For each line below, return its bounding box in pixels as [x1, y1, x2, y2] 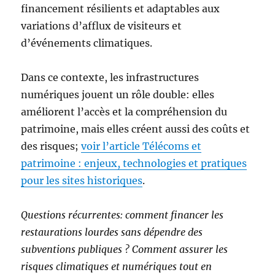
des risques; [21, 140, 82, 152]
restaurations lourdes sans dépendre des [21, 226, 203, 238]
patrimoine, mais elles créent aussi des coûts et [21, 123, 250, 135]
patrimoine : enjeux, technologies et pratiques [21, 157, 247, 169]
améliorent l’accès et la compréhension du [21, 106, 228, 118]
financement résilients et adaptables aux [21, 2, 220, 15]
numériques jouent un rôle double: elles [21, 88, 215, 101]
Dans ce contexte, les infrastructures [21, 71, 199, 83]
